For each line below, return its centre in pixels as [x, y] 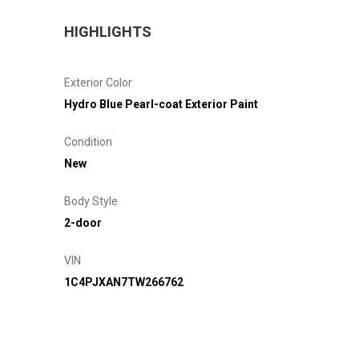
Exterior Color [98, 82]
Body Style [91, 201]
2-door [83, 222]
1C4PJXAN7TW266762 [124, 282]
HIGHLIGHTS [108, 31]
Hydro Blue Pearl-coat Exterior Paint [161, 104]
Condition [88, 141]
